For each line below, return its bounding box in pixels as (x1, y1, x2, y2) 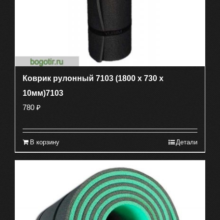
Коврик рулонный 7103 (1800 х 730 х (23, 74, 164, 83)
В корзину (30, 138, 59, 146)
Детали (176, 138, 197, 146)
